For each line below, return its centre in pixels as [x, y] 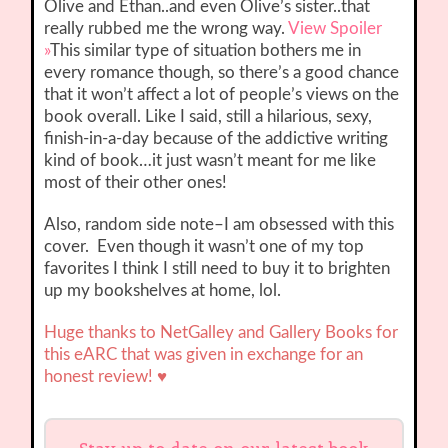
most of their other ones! [136, 183]
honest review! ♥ [106, 377]
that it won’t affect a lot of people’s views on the [222, 95]
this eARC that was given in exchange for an [204, 355]
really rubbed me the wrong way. [166, 29]
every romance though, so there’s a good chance [222, 73]
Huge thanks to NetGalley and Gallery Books [210, 333]
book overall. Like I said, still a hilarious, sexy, [208, 117]
